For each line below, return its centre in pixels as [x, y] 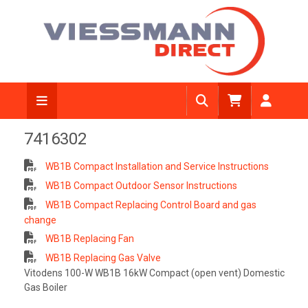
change [40, 220]
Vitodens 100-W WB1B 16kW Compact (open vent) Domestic [154, 273]
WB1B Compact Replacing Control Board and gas [150, 205]
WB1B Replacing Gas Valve [102, 258]
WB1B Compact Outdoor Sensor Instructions [140, 186]
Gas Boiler [45, 287]
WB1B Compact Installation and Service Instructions [156, 166]
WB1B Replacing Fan [88, 239]
